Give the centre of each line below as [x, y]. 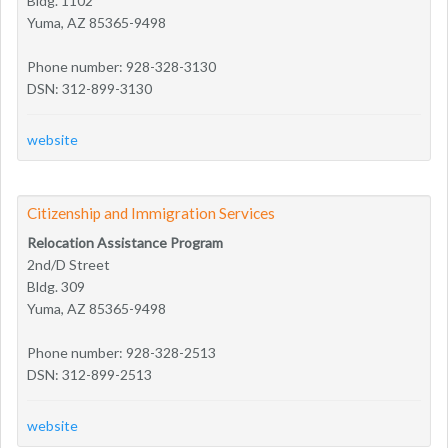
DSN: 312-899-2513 [89, 374]
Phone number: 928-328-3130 [121, 66]
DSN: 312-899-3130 [89, 88]
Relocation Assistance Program [125, 242]
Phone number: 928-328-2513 [121, 352]
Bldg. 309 [56, 286]
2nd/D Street [68, 264]
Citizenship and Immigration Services [151, 212]
